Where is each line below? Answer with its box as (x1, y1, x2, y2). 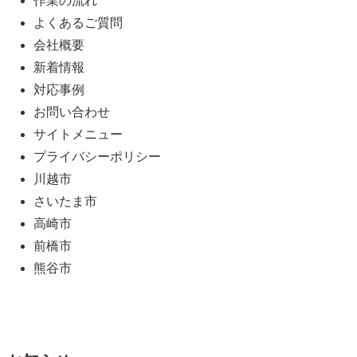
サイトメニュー (33, 127, 123, 142)
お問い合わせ (33, 105, 110, 120)
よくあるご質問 (33, 16, 123, 30)
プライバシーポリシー (33, 150, 161, 164)
